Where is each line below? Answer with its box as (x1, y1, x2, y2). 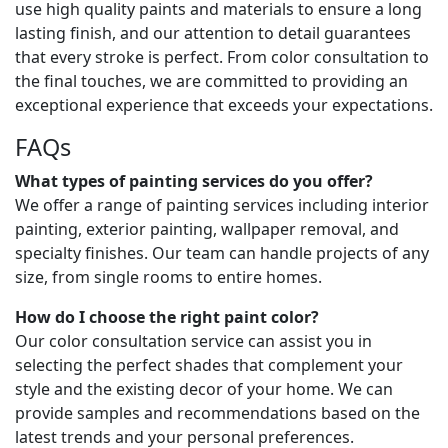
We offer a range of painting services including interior (15, 194, 429, 216)
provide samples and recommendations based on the (15, 402, 420, 424)
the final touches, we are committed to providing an (15, 70, 408, 92)
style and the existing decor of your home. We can (15, 378, 393, 400)
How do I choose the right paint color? (15, 306, 319, 328)
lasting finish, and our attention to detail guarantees (15, 22, 411, 44)
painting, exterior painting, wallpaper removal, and (15, 218, 399, 240)
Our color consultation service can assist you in (15, 330, 372, 352)
